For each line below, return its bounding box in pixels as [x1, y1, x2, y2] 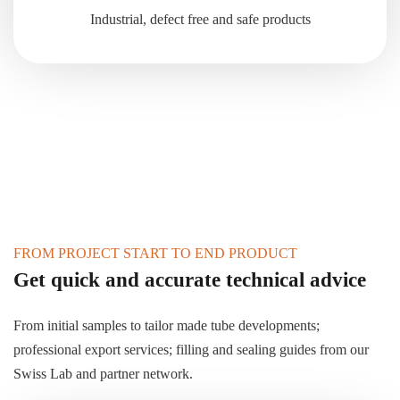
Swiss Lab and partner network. [13, 366, 193, 381]
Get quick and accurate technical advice [13, 269, 366, 291]
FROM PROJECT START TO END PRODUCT [13, 246, 297, 261]
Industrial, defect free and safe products [89, 12, 311, 27]
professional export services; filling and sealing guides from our [13, 342, 369, 357]
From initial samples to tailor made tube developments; [13, 318, 320, 333]
